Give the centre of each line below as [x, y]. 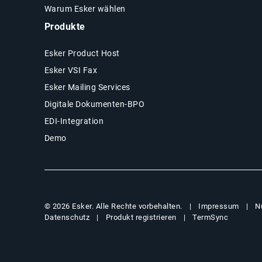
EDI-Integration [74, 121]
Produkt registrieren [141, 217]
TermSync [211, 217]
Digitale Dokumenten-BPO [94, 104]
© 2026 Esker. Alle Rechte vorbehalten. [113, 206]
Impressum [219, 206]
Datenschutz [67, 217]
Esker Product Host [82, 53]
